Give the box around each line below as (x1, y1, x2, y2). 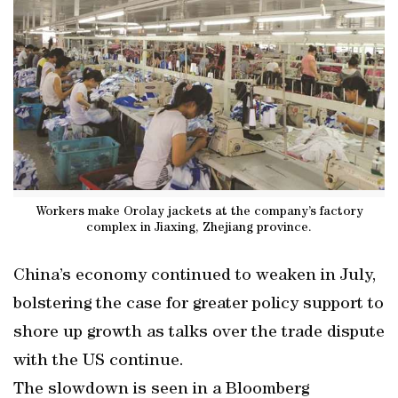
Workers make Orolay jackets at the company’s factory (35, 205, 363, 219)
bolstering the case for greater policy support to (13, 296, 384, 314)
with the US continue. (13, 353, 184, 370)
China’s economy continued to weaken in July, (13, 267, 376, 285)
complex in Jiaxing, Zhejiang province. (86, 221, 312, 235)
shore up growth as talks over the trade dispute (13, 324, 385, 342)
